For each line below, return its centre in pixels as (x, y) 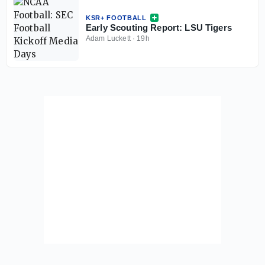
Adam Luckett (108, 38)
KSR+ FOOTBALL (116, 17)
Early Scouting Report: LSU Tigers (159, 27)
